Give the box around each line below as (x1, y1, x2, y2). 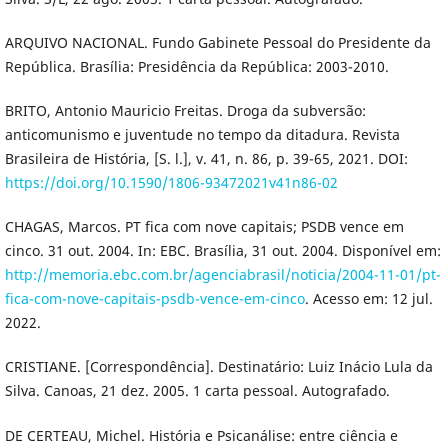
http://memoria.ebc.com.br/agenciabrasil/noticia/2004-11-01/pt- (4, 265, 441, 285)
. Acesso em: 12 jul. (304, 289, 433, 309)
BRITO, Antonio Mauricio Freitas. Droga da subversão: (4, 101, 366, 121)
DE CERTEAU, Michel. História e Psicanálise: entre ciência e (4, 425, 398, 445)
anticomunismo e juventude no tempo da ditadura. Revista (4, 125, 400, 145)
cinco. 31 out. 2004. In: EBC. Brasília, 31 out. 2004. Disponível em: (4, 241, 441, 261)
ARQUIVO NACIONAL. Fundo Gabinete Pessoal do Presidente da (4, 33, 431, 53)
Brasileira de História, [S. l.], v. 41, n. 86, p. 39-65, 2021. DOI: (4, 149, 408, 169)
